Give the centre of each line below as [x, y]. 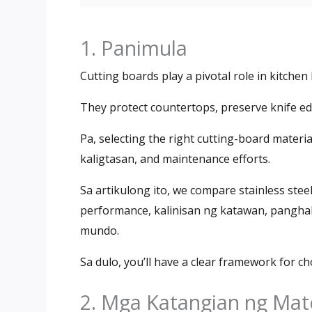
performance [114, 210]
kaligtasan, [110, 158]
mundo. [100, 230]
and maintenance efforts [204, 158]
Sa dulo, [102, 262]
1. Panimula [134, 47]
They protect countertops [148, 107]
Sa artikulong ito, [126, 190]
